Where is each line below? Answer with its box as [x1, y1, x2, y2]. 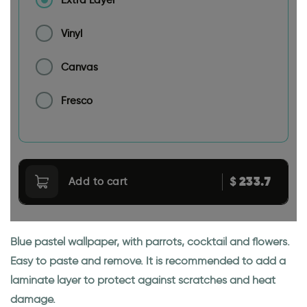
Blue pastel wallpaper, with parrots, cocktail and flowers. [10, 235, 290, 249]
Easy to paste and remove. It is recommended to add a [10, 254, 286, 268]
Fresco [61, 94, 93, 107]
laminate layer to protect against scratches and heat [10, 273, 275, 287]
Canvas [61, 60, 98, 73]
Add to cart [69, 175, 128, 188]
